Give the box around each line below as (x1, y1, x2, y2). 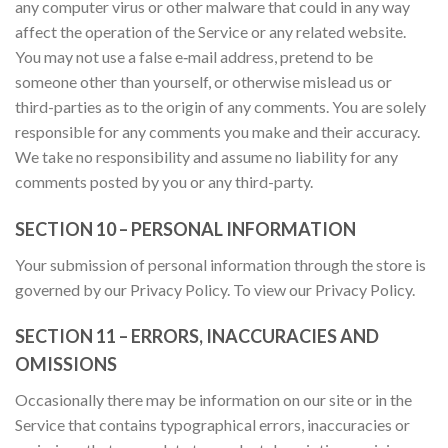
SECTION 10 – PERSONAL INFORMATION (15, 217, 356, 240)
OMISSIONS (15, 353, 117, 376)
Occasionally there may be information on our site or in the (15, 390, 412, 410)
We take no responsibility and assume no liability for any (15, 146, 398, 166)
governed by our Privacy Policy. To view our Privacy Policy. (15, 279, 415, 299)
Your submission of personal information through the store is (15, 254, 426, 274)
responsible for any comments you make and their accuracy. (15, 121, 420, 141)
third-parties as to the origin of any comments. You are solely (15, 96, 426, 116)
